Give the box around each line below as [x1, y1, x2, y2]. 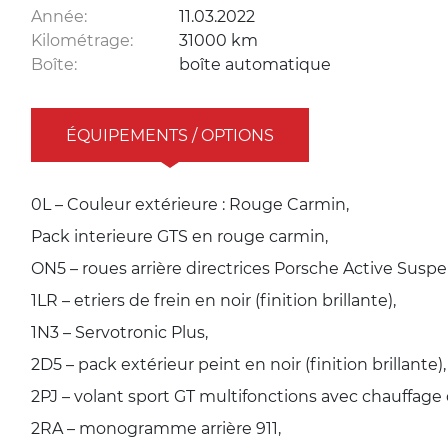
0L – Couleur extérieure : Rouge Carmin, [31, 193, 349, 214]
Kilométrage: [31, 29, 133, 50]
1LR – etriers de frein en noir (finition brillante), [31, 289, 396, 310]
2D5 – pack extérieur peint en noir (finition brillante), [31, 353, 446, 374]
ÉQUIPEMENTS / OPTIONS [66, 124, 274, 145]
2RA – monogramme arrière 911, [31, 417, 281, 438]
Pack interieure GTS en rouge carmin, [31, 225, 328, 246]
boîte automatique [175, 53, 331, 74]
